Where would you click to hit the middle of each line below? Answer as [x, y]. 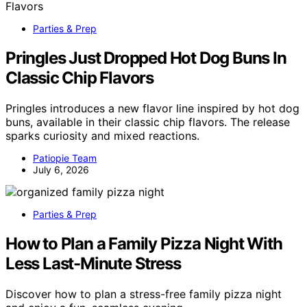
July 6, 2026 [61, 170]
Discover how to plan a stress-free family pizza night [144, 294]
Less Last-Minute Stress [93, 263]
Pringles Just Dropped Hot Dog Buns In [146, 58]
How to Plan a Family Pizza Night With [144, 244]
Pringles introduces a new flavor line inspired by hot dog [152, 109]
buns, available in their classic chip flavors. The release [148, 122]
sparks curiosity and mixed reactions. [102, 136]
